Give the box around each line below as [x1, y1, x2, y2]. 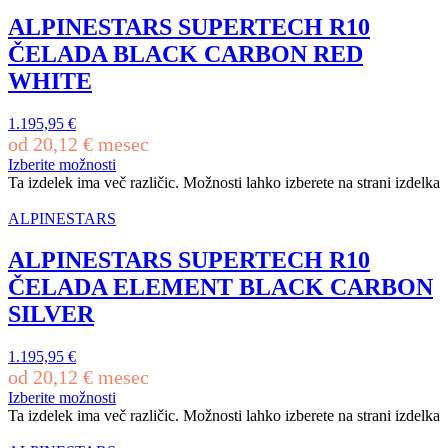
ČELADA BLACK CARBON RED [8, 40, 363, 67]
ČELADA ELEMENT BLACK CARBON [8, 274, 433, 301]
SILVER [8, 301, 94, 328]
